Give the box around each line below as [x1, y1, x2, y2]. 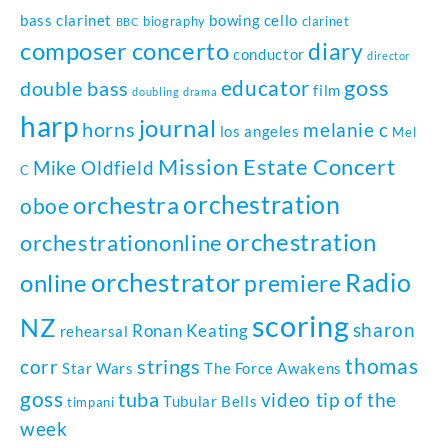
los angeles [219, 122, 300, 141]
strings [137, 354, 201, 379]
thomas [345, 353, 419, 379]
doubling [132, 85, 180, 99]
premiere [244, 269, 342, 298]
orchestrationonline [20, 229, 223, 257]
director [367, 49, 411, 63]
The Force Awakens [204, 359, 342, 378]
